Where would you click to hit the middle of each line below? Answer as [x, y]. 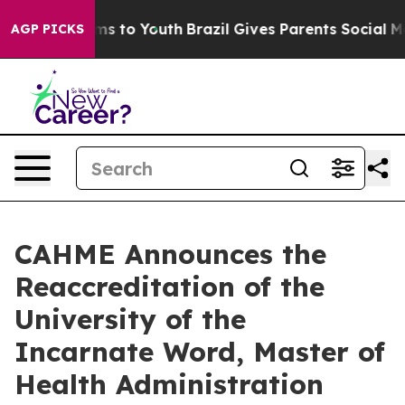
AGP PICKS [47, 29]
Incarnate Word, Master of [200, 352]
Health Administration [169, 384]
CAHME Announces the [170, 254]
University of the [130, 319]
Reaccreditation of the [170, 287]
